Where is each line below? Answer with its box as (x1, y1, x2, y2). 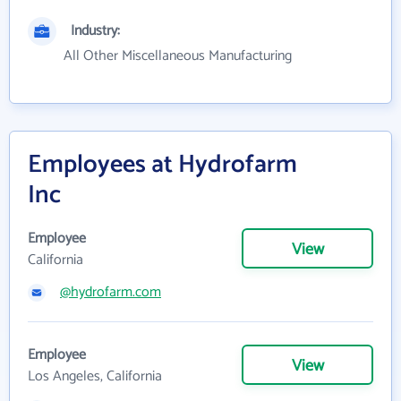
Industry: (71, 18, 120, 43)
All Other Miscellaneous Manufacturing (64, 43, 292, 68)
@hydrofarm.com (60, 279, 161, 304)
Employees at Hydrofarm (28, 143, 297, 185)
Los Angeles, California (28, 363, 162, 388)
